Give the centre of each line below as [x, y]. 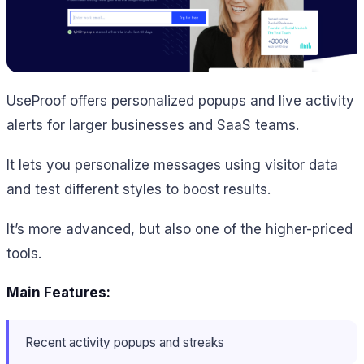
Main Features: [58, 293]
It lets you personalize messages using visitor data [172, 165]
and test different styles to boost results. [139, 190]
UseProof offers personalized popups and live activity [180, 101]
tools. [24, 253]
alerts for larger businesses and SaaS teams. [153, 126]
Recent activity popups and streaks [125, 343]
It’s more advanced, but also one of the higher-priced [180, 229]
